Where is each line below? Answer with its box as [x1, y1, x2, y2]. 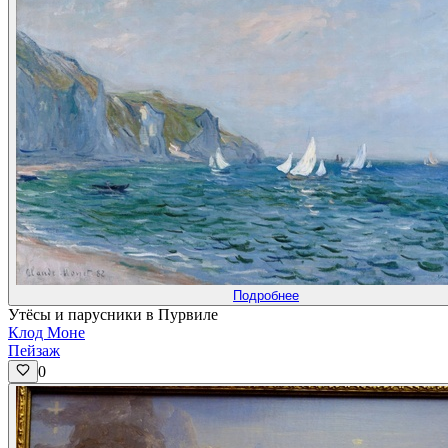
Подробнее [233, 288, 299, 304]
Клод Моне [8, 324, 85, 342]
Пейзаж [8, 342, 60, 360]
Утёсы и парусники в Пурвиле [8, 306, 218, 324]
